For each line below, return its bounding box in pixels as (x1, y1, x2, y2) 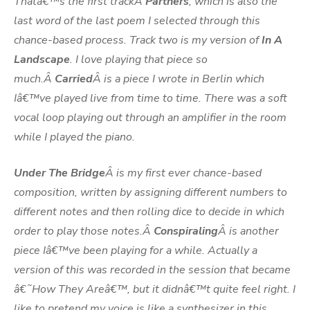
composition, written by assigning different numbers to (14, 185, 287, 200)
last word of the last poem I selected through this (14, 13, 260, 28)
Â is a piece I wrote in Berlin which (93, 71, 264, 86)
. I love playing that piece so (70, 52, 208, 67)
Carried (55, 71, 93, 86)
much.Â (14, 71, 55, 86)
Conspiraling (154, 224, 218, 239)
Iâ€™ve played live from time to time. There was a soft (14, 91, 287, 106)
